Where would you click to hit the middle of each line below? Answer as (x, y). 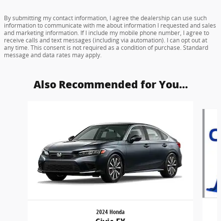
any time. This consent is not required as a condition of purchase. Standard (106, 48)
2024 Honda (110, 212)
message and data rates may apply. (53, 55)
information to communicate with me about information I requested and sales (110, 26)
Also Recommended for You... (110, 85)
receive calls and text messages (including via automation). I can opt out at (106, 40)
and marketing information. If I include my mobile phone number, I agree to (107, 33)
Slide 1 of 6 (22, 106)
